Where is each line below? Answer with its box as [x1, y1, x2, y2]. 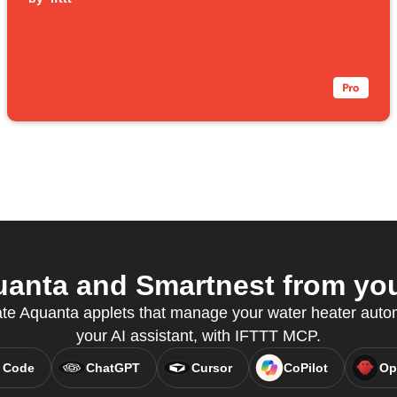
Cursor [191, 361, 232, 376]
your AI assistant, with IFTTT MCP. [76, 327, 321, 346]
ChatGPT [85, 361, 140, 376]
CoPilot [283, 361, 328, 376]
